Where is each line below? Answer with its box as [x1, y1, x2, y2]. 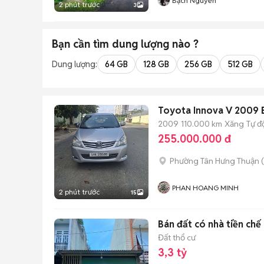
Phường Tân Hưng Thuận [170, 156, 259, 166]
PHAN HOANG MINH [172, 183, 239, 192]
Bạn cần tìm [52, 37, 112, 51]
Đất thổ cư [158, 232, 196, 243]
